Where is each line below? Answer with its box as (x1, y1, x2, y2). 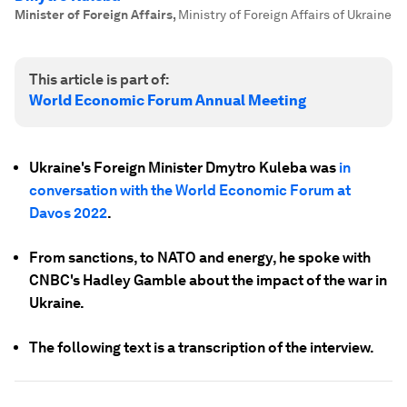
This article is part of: (29, 71, 169, 88)
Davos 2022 (29, 204, 107, 222)
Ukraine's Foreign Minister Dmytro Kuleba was (29, 159, 339, 176)
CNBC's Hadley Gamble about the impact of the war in (29, 272, 387, 289)
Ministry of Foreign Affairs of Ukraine (178, 7, 392, 22)
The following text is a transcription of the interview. (29, 339, 374, 356)
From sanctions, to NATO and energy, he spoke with (29, 249, 371, 266)
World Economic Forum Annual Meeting (29, 92, 306, 109)
